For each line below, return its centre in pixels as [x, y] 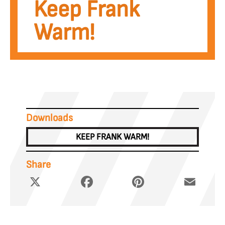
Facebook [110, 177]
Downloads [49, 118]
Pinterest [161, 177]
